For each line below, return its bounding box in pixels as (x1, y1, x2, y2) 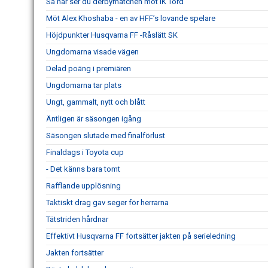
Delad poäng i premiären (46, 64, 131, 73)
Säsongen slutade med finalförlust (46, 131, 165, 140)
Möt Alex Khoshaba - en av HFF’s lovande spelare (46, 14, 215, 23)
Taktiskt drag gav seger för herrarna (46, 198, 169, 207)
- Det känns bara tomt (46, 165, 120, 173)
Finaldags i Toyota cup (46, 148, 124, 157)
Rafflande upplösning (46, 181, 121, 190)
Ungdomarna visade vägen (46, 47, 139, 56)
